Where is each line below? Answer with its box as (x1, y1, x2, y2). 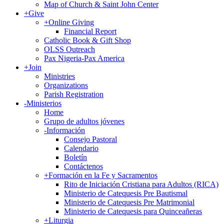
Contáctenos (64, 162, 103, 170)
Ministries (44, 72, 75, 80)
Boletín (64, 153, 87, 161)
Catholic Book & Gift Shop (44, 36, 131, 44)
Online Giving (48, 18, 94, 26)
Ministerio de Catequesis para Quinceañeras (64, 207, 202, 215)
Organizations (44, 81, 88, 89)
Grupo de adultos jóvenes (44, 117, 124, 125)
